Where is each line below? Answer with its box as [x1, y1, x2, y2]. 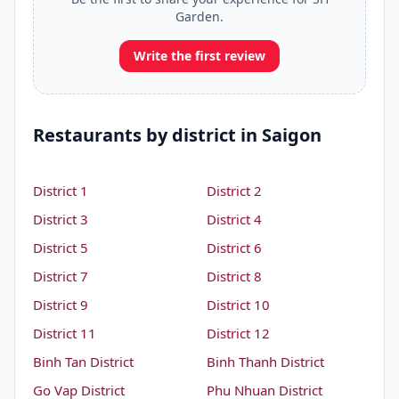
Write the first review [134, 47, 265, 64]
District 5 [33, 239, 88, 256]
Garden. [175, 8, 224, 25]
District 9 [33, 296, 88, 313]
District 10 [207, 296, 270, 313]
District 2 [207, 182, 262, 199]
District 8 [207, 267, 262, 285]
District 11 [33, 324, 96, 342]
